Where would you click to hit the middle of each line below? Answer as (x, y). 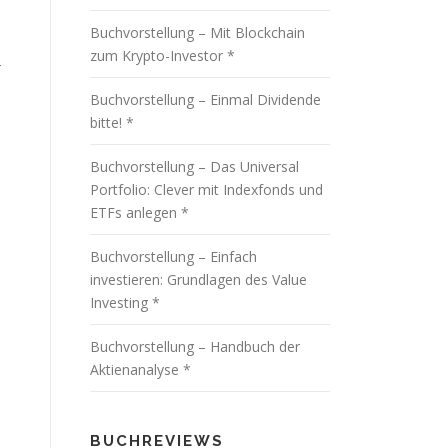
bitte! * (112, 122)
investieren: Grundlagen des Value (198, 279)
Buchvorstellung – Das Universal (194, 166)
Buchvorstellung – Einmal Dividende (205, 99)
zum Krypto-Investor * (162, 55)
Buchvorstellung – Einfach (173, 256)
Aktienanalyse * (140, 369)
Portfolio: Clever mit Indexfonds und (206, 189)
